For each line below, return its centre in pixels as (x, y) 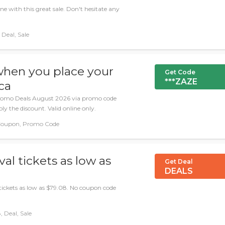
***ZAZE (181, 82)
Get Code (180, 72)
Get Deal (179, 161)
